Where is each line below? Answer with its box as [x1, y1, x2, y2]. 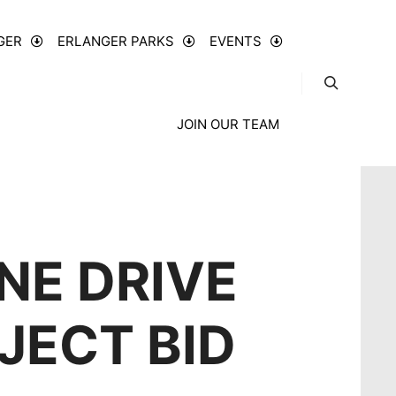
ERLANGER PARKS [57, 33, 174, 49]
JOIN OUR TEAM [177, 116, 279, 133]
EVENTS [209, 33, 262, 49]
